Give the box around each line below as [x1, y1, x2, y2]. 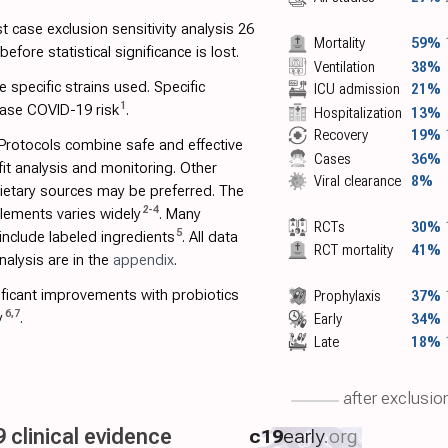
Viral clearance [314, 171, 402, 190]
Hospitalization [314, 103, 403, 122]
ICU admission [314, 80, 401, 99]
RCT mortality [314, 241, 395, 260]
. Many [159, 205, 201, 223]
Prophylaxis [314, 287, 382, 306]
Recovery [314, 125, 370, 144]
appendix [112, 251, 174, 269]
